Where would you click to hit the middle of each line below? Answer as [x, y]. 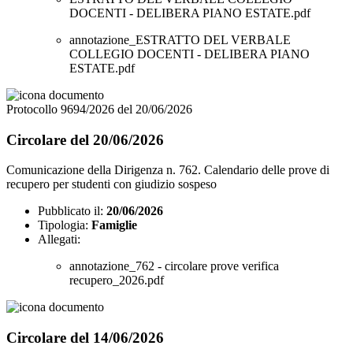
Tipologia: [63, 225]
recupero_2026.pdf [117, 281]
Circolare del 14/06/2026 [85, 338]
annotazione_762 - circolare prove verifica [174, 266]
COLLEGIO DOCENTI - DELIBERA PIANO [190, 54]
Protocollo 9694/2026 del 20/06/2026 [99, 109]
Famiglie [114, 225]
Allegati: [59, 240]
